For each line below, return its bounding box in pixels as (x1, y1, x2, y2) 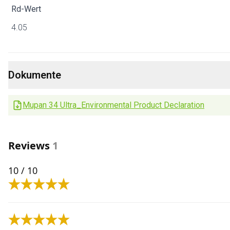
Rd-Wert (11, 4, 41, 14)
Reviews (8, 139, 50, 152)
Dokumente (8, 69, 61, 81)
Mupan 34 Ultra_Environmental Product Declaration (23, 100, 204, 110)
